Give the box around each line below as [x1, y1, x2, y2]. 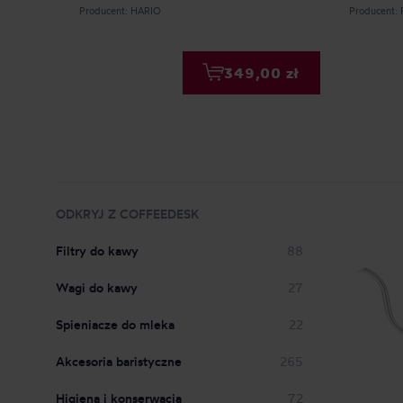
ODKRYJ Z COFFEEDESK [56, 206, 199, 221]
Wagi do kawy [56, 280, 138, 295]
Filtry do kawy [56, 243, 139, 258]
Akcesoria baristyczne [56, 354, 182, 369]
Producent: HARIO [79, 4, 161, 17]
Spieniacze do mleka [56, 317, 175, 332]
